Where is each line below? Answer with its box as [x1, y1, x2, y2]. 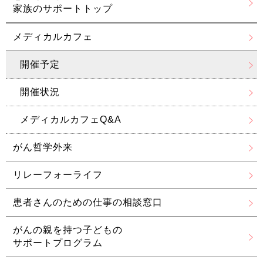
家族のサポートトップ [13, 4, 113, 14]
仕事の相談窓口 [93, 197, 163, 208]
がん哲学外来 [13, 142, 73, 153]
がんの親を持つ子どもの [13, 225, 123, 235]
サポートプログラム [13, 238, 103, 248]
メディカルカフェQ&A [20, 114, 122, 125]
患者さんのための [13, 197, 93, 208]
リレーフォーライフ [13, 170, 103, 180]
